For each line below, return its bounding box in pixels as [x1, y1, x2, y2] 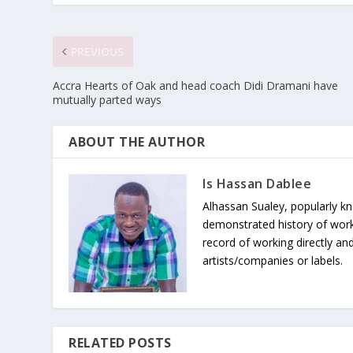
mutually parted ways [53, 92, 162, 108]
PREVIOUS [71, 44, 124, 60]
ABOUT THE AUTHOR [69, 133, 206, 151]
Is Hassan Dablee [203, 175, 312, 193]
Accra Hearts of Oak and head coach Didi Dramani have [53, 78, 339, 94]
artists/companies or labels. [203, 253, 344, 269]
